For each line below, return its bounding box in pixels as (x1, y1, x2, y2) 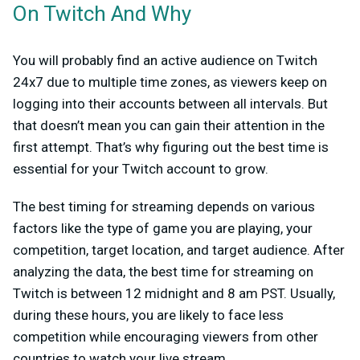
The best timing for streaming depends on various (13, 198, 315, 215)
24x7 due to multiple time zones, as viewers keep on (13, 74, 327, 91)
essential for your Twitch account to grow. (13, 161, 268, 178)
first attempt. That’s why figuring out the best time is (13, 139, 329, 156)
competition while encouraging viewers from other (13, 329, 318, 346)
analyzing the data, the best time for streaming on (13, 264, 313, 280)
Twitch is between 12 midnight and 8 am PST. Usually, (13, 285, 335, 302)
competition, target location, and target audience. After (13, 242, 345, 259)
